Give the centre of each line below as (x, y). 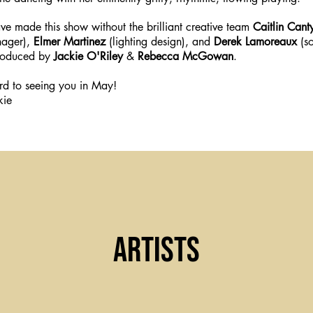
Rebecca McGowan (185, 56)
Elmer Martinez (70, 42)
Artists (156, 251)
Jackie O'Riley (88, 56)
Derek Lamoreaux (255, 42)
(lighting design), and (160, 42)
